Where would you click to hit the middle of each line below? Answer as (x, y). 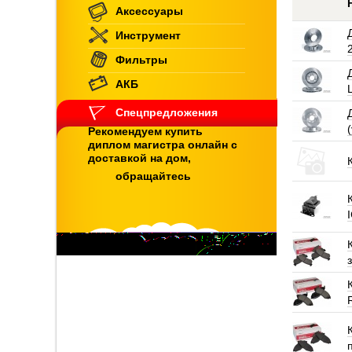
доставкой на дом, (139, 158)
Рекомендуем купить (145, 131)
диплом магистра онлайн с (163, 145)
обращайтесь (153, 176)
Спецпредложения (167, 112)
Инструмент (148, 35)
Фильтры (141, 60)
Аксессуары (149, 11)
